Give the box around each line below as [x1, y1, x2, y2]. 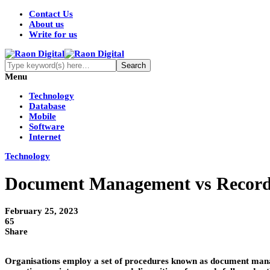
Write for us [29, 30, 77, 39]
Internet [29, 132, 61, 142]
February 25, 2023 [5, 206, 78, 216]
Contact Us [29, 9, 73, 19]
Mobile [29, 111, 56, 121]
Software [29, 122, 64, 131]
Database [29, 101, 66, 111]
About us [29, 19, 64, 29]
